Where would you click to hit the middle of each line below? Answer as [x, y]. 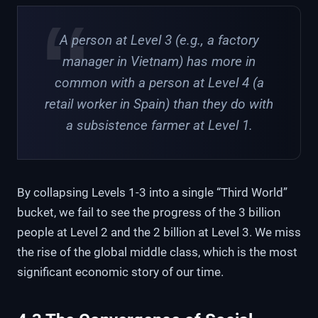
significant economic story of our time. [120, 272]
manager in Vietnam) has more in [159, 61]
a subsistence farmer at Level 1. [159, 125]
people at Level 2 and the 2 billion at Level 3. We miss [159, 232]
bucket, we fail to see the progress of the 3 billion [149, 213]
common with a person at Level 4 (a [159, 82]
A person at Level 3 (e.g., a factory [159, 40]
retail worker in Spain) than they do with [159, 104]
